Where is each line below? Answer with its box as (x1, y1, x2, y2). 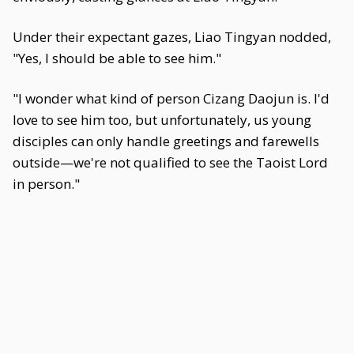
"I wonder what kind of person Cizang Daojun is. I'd (13, 89, 330, 107)
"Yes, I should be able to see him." (13, 49, 221, 67)
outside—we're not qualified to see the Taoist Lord (13, 153, 328, 171)
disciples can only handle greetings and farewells (13, 132, 319, 150)
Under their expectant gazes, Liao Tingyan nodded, (13, 28, 331, 46)
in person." (13, 175, 80, 193)
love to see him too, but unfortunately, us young (13, 111, 311, 129)
